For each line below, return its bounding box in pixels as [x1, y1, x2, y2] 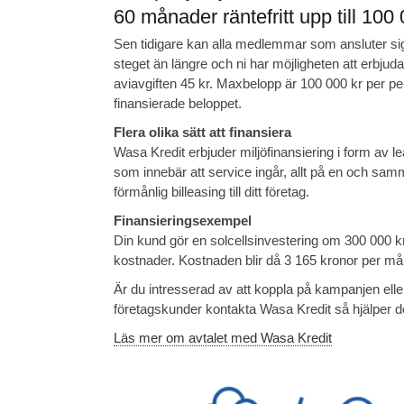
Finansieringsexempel [114, 212, 252, 228]
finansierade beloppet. [114, 95, 242, 111]
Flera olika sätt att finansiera [114, 124, 291, 140]
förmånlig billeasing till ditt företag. [114, 183, 309, 199]
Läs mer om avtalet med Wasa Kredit [114, 329, 332, 345]
